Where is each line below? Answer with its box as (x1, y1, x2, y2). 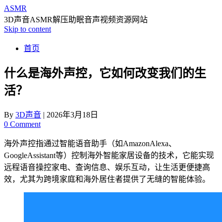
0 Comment (4, 119, 41, 128)
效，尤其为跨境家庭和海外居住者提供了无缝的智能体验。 (4, 174, 210, 183)
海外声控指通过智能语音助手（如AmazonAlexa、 (4, 139, 176, 148)
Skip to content (4, 25, 51, 33)
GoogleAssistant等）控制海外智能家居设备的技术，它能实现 (4, 151, 214, 160)
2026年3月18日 (47, 110, 98, 119)
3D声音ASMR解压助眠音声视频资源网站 (4, 15, 148, 24)
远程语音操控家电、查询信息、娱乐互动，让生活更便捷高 (4, 163, 210, 171)
